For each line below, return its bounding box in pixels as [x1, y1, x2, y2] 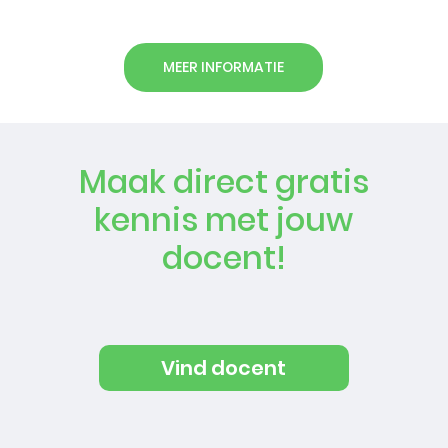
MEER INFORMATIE [163, 56, 285, 77]
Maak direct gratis [78, 158, 369, 204]
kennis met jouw [94, 196, 354, 242]
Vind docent [161, 353, 287, 382]
